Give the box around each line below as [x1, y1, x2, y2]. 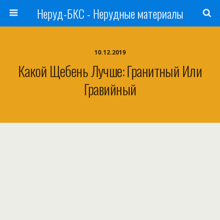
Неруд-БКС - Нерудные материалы [37, 4, 183, 22]
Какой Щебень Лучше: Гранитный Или [18, 60, 202, 81]
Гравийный [83, 79, 137, 99]
